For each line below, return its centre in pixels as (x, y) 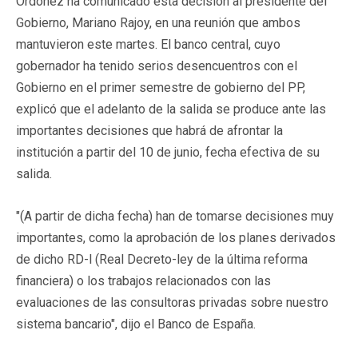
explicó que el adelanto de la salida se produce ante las (171, 109)
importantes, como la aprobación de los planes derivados (176, 237)
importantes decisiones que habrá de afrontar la (149, 130)
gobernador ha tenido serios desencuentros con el (157, 66)
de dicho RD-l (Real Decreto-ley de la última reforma (162, 259)
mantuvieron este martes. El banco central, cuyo (148, 44)
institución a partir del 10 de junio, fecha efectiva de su (168, 152)
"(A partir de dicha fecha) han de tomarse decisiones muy (175, 216)
